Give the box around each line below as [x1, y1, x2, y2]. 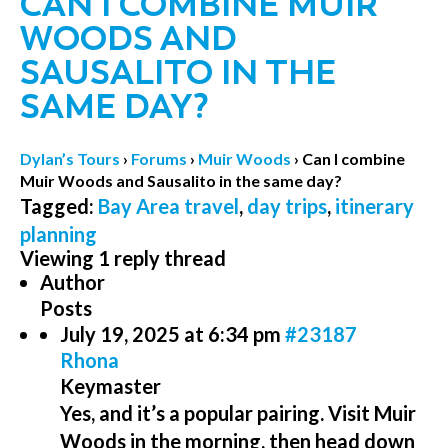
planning [20, 222, 97, 246]
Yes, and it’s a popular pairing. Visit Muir [60, 401, 416, 425]
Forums [131, 149, 187, 168]
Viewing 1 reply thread [20, 246, 226, 270]
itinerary [335, 194, 414, 218]
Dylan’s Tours [20, 149, 120, 168]
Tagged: [20, 194, 98, 218]
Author [40, 270, 105, 294]
